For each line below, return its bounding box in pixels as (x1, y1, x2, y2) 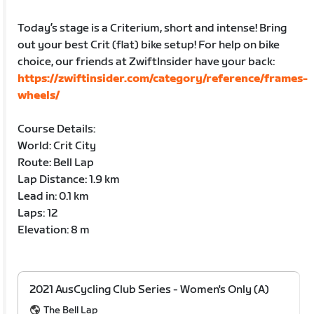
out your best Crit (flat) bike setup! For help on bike (18, 38, 280, 52)
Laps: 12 (18, 206, 58, 220)
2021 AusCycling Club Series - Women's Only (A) (29, 282, 270, 296)
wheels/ (18, 88, 60, 102)
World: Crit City (18, 139, 97, 153)
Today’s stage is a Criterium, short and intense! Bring (18, 21, 287, 35)
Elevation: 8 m (18, 223, 90, 237)
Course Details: (18, 122, 96, 136)
